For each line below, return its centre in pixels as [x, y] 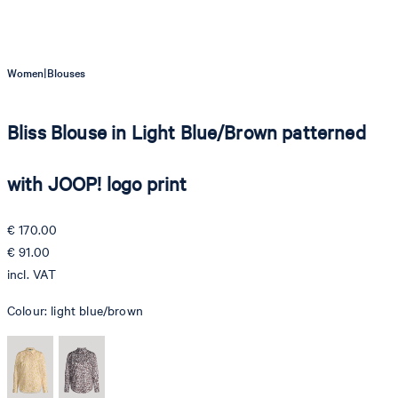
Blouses [67, 73]
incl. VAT [32, 275]
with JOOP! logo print [97, 184]
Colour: [29, 311]
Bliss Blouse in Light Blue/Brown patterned [187, 132]
